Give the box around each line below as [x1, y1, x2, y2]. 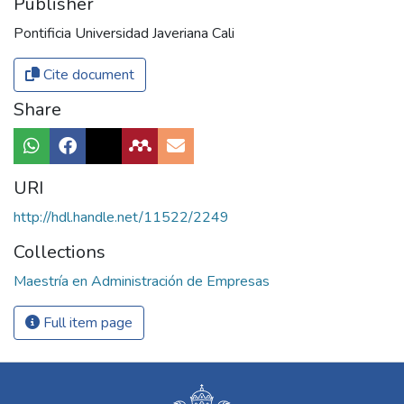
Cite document [40, 64, 134, 85]
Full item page [40, 312, 133, 333]
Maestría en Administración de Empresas [14, 271, 270, 291]
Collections [14, 239, 106, 264]
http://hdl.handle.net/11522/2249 [14, 207, 229, 227]
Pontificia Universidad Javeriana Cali [14, 23, 234, 43]
